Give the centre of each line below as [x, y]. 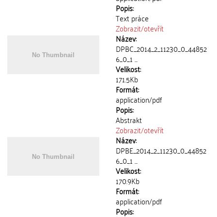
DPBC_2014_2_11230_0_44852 [161, 48]
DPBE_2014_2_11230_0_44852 [161, 150]
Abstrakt [129, 120]
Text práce [132, 18]
